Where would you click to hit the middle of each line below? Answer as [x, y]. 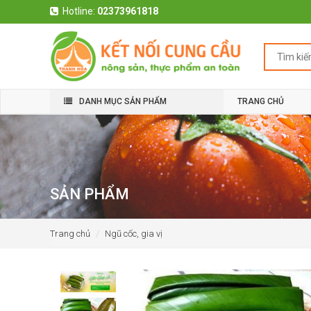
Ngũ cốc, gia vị [134, 234]
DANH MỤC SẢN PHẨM [123, 101]
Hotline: [80, 11]
